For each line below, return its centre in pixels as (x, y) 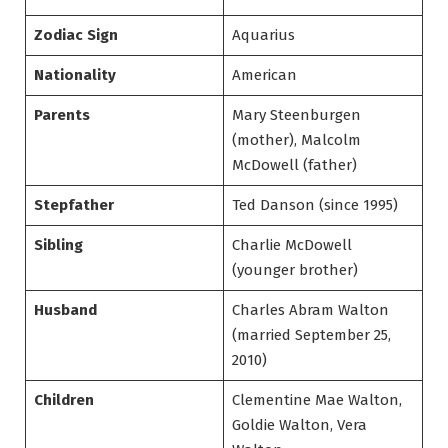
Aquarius (263, 35)
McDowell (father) (294, 165)
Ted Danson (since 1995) (314, 205)
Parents (61, 115)
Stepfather (73, 205)
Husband (65, 310)
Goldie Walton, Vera (299, 425)
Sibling (58, 245)
